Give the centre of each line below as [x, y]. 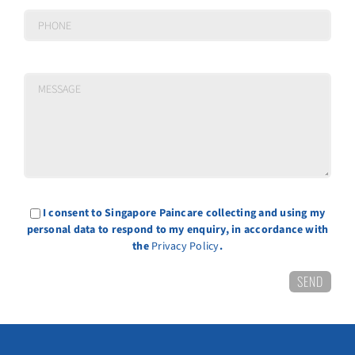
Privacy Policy [185, 246]
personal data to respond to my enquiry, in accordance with [177, 229]
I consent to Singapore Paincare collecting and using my [184, 213]
